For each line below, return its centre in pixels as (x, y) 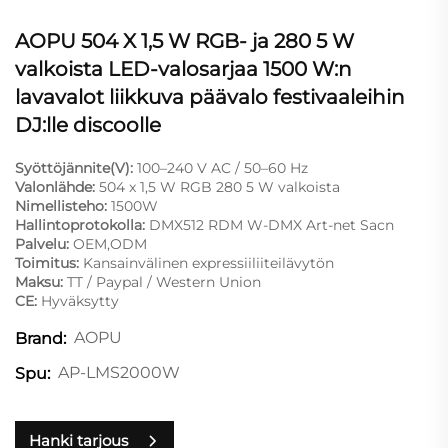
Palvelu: (44, 243)
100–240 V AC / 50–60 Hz (222, 167)
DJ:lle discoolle (88, 124)
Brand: (40, 338)
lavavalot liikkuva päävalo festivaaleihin (210, 96)
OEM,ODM (110, 243)
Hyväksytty (80, 300)
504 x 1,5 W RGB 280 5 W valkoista (219, 186)
